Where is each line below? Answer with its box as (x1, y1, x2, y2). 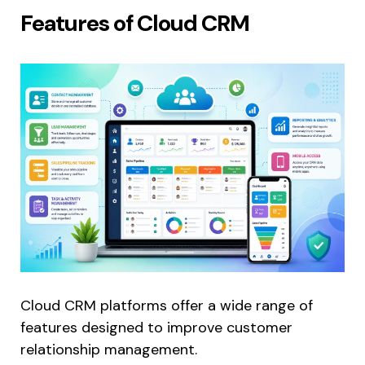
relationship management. (20, 340, 197, 360)
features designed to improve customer (20, 318, 292, 338)
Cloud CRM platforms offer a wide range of (20, 296, 313, 316)
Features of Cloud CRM (20, 7, 249, 38)
